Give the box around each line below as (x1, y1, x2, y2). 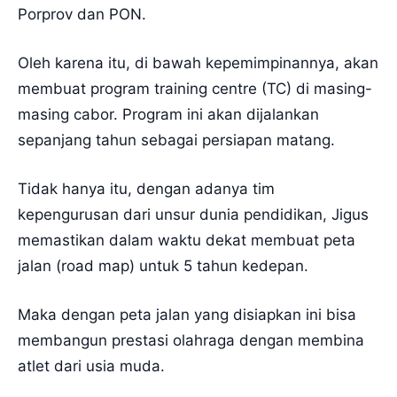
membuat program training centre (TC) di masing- (18, 79, 372, 97)
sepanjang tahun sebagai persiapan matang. (18, 130, 335, 149)
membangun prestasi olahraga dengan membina (18, 331, 364, 349)
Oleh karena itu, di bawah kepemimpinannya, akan (18, 53, 378, 72)
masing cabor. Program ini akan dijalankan (18, 105, 319, 123)
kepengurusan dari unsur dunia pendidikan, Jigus (18, 205, 369, 223)
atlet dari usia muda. (18, 356, 165, 375)
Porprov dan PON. (18, 4, 146, 23)
